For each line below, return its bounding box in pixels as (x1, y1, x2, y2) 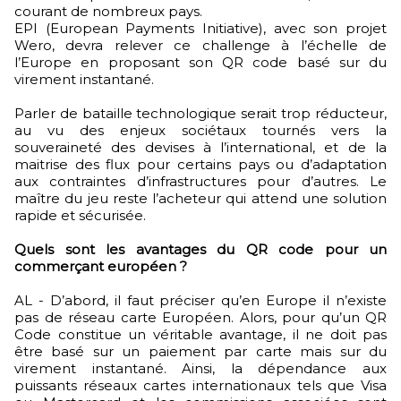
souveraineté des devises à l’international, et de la (14, 138, 387, 156)
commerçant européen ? (14, 257, 187, 275)
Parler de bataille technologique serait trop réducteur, (14, 104, 387, 122)
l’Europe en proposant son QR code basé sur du (14, 53, 387, 71)
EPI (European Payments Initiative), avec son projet (14, 19, 387, 37)
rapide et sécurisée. (14, 206, 146, 224)
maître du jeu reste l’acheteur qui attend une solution (14, 189, 387, 207)
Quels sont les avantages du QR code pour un (14, 240, 387, 258)
